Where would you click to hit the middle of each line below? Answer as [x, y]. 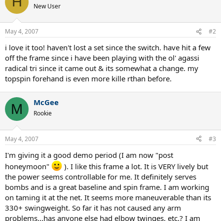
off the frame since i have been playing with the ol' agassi [102, 58]
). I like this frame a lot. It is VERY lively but [135, 166]
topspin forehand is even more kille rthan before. [88, 78]
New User [47, 6]
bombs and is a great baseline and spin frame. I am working [107, 187]
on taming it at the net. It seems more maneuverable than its [108, 197]
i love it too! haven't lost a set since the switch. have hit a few [108, 47]
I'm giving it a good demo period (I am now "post [89, 155]
